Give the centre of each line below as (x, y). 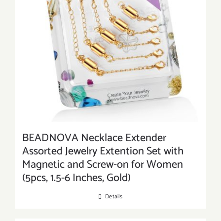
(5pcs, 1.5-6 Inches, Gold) (76, 178)
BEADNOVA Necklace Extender (94, 138)
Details (114, 197)
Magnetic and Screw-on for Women (103, 165)
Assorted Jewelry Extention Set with (103, 152)
